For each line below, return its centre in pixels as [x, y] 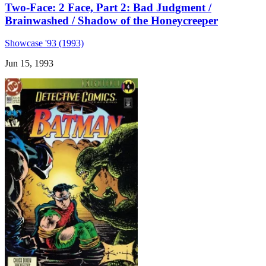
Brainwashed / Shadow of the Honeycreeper [111, 20]
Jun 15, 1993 [29, 64]
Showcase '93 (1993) [44, 43]
